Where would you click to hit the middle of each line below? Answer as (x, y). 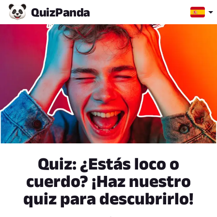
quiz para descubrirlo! (108, 199)
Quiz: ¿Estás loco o (108, 164)
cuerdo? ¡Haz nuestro (108, 181)
